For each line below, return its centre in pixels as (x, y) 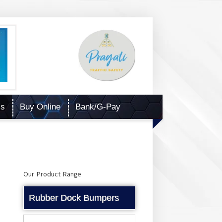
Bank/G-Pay (98, 107)
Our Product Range (52, 174)
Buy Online (40, 107)
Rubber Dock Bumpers (74, 198)
